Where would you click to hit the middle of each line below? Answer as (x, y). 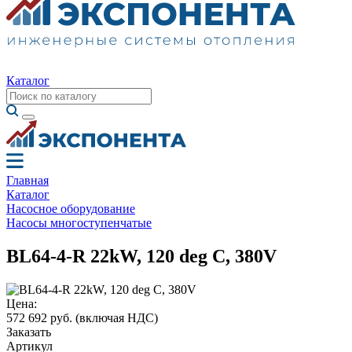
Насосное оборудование (71, 209)
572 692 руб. (41, 317)
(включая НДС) (117, 317)
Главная (27, 180)
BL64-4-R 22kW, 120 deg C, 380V (141, 256)
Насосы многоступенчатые (79, 223)
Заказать (29, 332)
